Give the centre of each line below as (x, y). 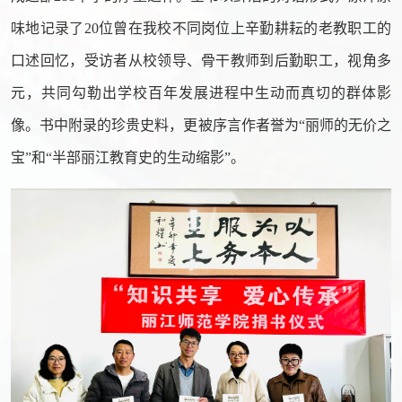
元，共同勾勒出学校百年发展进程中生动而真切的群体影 (201, 93)
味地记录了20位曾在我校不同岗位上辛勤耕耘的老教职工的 (201, 29)
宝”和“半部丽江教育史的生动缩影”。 (128, 158)
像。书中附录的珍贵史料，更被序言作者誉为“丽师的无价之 (201, 126)
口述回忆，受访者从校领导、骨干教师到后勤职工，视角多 (201, 61)
